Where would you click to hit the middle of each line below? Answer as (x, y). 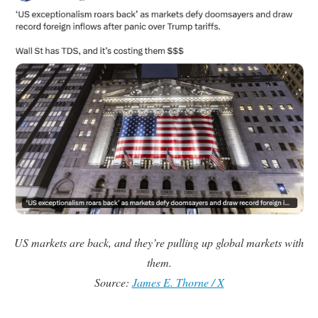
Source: (113, 283)
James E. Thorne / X (178, 283)
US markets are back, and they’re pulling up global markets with (159, 243)
